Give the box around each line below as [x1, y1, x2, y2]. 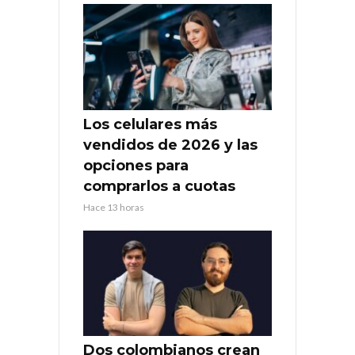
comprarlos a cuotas [83, 177, 235, 195]
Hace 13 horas [83, 200, 144, 213]
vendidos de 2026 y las [83, 136, 258, 154]
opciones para [83, 156, 189, 174]
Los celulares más [83, 115, 217, 133]
